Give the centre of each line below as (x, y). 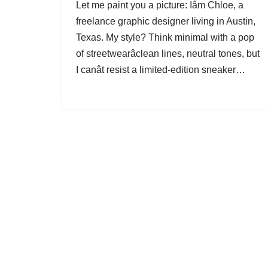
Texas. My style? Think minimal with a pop (165, 37)
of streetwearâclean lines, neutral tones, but (168, 54)
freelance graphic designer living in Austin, (166, 21)
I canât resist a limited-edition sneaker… (162, 70)
